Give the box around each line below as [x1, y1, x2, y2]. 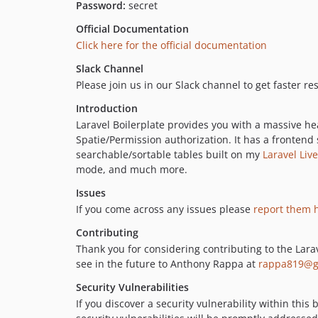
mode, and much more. [76, 162, 187, 176]
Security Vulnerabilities [76, 280, 189, 294]
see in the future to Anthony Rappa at [76, 256, 258, 270]
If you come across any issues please [76, 202, 253, 216]
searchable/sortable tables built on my [76, 147, 263, 161]
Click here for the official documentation [76, 38, 267, 52]
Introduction [76, 101, 138, 115]
